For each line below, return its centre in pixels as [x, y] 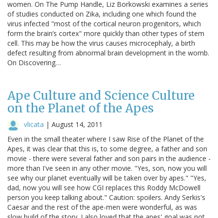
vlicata [34, 124]
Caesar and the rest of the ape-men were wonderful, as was [102, 207]
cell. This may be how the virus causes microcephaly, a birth [101, 43]
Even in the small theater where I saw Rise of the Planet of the [106, 139]
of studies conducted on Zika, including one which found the [102, 14]
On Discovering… [34, 62]
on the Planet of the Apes [81, 108]
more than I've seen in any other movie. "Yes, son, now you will [107, 168]
